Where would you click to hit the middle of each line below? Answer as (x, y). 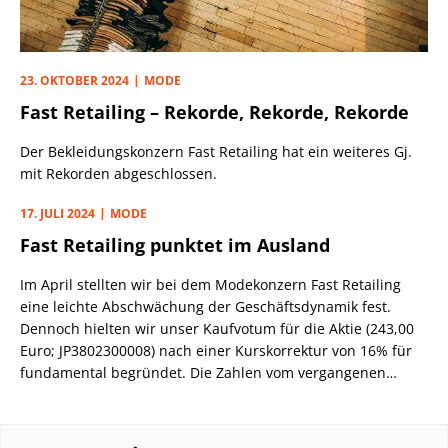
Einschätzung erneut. (91, 416)
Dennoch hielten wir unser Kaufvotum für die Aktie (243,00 (217, 328)
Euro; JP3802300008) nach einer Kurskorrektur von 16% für (216, 350)
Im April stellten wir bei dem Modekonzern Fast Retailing (210, 284)
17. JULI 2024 (57, 213)
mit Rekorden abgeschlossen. (118, 173)
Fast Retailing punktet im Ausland (175, 245)
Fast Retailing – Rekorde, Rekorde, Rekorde (214, 112)
